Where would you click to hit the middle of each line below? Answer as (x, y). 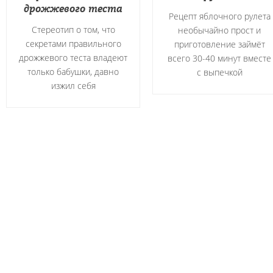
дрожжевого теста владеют (73, 58)
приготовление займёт (219, 44)
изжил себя (73, 86)
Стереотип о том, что (73, 30)
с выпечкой (219, 72)
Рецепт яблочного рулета (219, 16)
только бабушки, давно (73, 72)
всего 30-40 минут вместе (219, 58)
